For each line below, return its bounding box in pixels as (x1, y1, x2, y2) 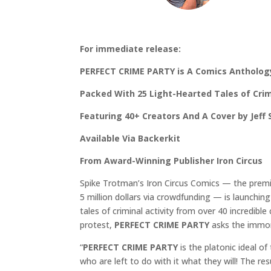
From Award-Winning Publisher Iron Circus (80, 155, 263, 167)
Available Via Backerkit (80, 132, 180, 145)
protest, (80, 219, 114, 231)
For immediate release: (80, 43, 181, 55)
